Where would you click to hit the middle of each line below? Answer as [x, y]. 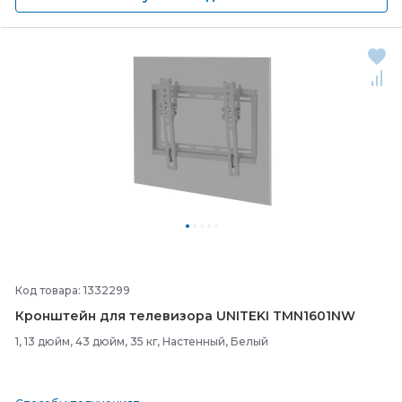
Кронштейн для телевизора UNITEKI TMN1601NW [185, 316]
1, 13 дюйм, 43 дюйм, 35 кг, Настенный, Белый [142, 341]
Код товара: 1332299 [73, 290]
